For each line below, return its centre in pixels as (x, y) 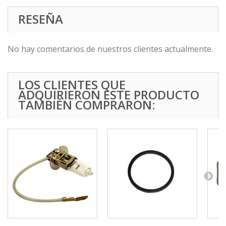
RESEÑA (41, 19)
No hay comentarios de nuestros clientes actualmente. (110, 49)
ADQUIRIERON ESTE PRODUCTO (109, 95)
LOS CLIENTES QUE (72, 85)
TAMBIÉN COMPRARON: (87, 105)
